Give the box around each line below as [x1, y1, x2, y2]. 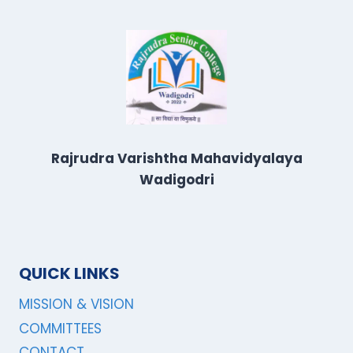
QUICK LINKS [19, 262, 120, 284]
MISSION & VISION [19, 295, 134, 314]
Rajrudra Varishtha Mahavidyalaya [50, 148, 303, 168]
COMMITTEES [19, 318, 102, 338]
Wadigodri [139, 169, 214, 189]
